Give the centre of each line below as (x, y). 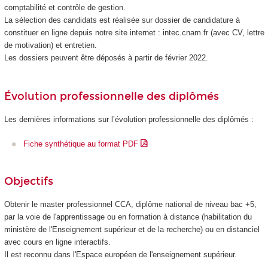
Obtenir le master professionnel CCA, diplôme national (98, 205)
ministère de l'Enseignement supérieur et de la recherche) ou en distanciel (132, 230)
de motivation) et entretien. (50, 45)
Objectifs (28, 181)
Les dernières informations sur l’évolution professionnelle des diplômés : (129, 120)
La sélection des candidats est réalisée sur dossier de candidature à (122, 20)
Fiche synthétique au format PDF (82, 144)
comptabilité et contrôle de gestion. (65, 8)
